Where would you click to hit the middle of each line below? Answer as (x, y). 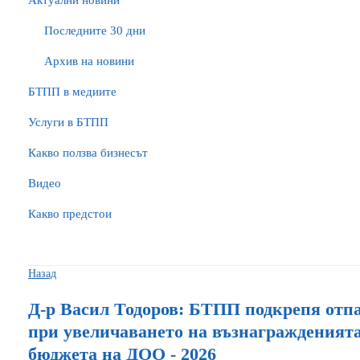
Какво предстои (70, 214)
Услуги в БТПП (68, 122)
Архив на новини (89, 61)
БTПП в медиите (72, 92)
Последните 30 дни (95, 31)
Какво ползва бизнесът (88, 153)
